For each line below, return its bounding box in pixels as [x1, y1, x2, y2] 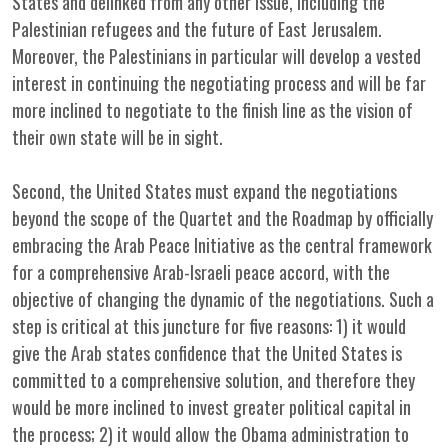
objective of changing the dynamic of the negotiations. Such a [12, 286, 434, 312]
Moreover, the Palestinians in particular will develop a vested [12, 43, 421, 69]
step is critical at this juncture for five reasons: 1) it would [12, 313, 406, 339]
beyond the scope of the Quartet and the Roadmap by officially [12, 205, 433, 231]
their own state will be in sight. [12, 124, 223, 150]
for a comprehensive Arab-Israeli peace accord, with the [12, 259, 390, 285]
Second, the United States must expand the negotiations [12, 178, 397, 204]
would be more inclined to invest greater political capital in [12, 394, 411, 420]
